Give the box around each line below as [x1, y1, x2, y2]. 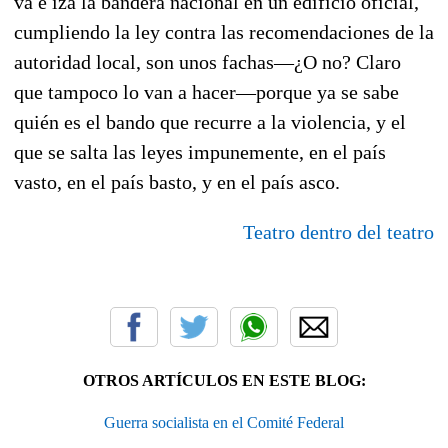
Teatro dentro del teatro [243, 220, 434, 243]
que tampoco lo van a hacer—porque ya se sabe [14, 80, 399, 103]
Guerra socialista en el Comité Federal [104, 413, 344, 431]
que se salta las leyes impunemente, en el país [14, 140, 386, 163]
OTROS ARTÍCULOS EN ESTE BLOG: [82, 371, 366, 389]
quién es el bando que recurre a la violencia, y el [14, 110, 406, 133]
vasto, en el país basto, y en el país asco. [14, 170, 340, 193]
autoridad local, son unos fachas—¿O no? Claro [14, 50, 401, 73]
